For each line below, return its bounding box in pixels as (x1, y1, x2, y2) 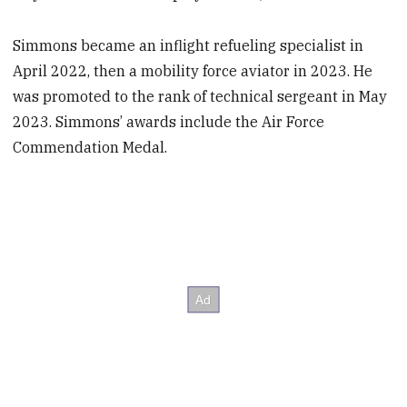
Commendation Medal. (13, 138, 168, 157)
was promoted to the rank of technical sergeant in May (13, 87, 388, 106)
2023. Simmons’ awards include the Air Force (13, 113, 325, 132)
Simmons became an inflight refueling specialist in (13, 36, 364, 55)
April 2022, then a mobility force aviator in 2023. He (13, 62, 373, 81)
